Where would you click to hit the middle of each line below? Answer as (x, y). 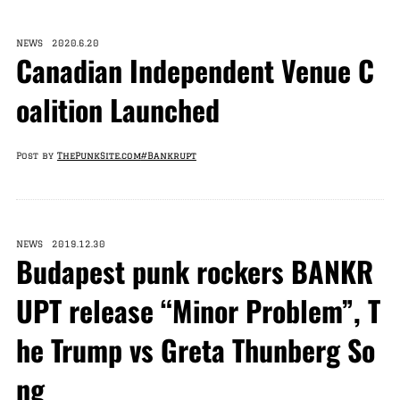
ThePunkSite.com (99, 155)
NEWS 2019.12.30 (60, 244)
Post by (36, 155)
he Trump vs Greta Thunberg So (195, 350)
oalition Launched (117, 109)
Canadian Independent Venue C (195, 70)
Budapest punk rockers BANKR (194, 271)
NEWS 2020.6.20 (57, 43)
